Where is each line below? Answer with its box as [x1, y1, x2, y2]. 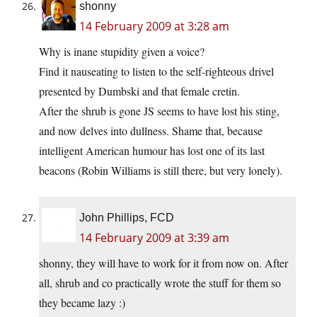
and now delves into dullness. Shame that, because [39, 123, 263, 139]
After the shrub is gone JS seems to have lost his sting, [39, 103, 279, 119]
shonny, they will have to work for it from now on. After [39, 255, 288, 271]
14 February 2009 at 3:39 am [79, 230, 229, 246]
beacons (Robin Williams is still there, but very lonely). [39, 163, 282, 178]
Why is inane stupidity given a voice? [39, 44, 204, 59]
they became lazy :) [39, 295, 125, 311]
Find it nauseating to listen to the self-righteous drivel [39, 64, 274, 79]
